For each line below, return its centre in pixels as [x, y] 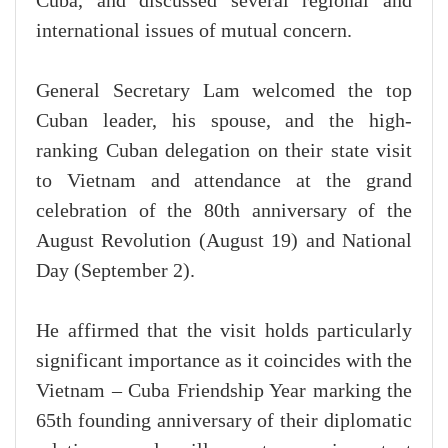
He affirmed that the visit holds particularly [224, 331]
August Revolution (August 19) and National [224, 241]
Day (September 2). [115, 271]
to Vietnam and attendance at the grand [224, 181]
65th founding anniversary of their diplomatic [224, 421]
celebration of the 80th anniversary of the [224, 211]
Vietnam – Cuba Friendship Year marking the [224, 391]
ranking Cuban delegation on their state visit [224, 151]
